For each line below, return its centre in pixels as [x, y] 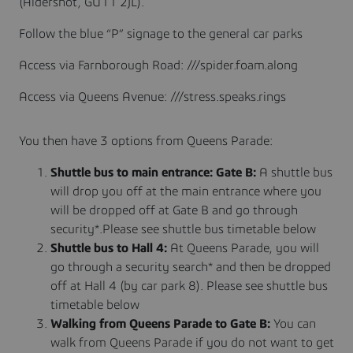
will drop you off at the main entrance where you [186, 191]
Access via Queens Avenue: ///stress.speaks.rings [152, 97]
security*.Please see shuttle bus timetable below [183, 229]
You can [295, 323]
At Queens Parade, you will [245, 248]
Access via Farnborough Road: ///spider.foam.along [158, 65]
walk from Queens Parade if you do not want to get [192, 342]
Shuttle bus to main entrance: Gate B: [155, 172]
